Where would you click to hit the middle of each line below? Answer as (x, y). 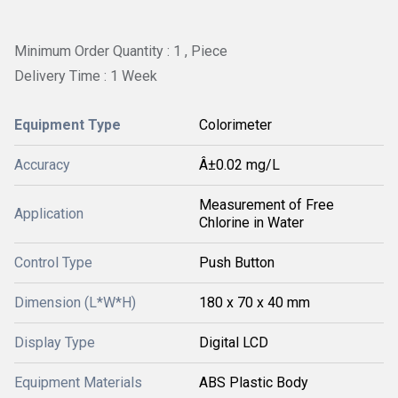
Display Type (55, 343)
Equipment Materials (78, 383)
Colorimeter (235, 125)
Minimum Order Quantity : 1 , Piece (121, 51)
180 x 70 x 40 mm (255, 303)
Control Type (53, 263)
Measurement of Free (267, 205)
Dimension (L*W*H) (75, 303)
